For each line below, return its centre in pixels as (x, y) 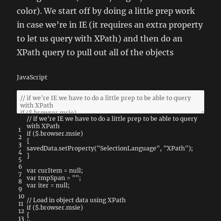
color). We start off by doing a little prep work (106, 11)
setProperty (77, 148)
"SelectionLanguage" (129, 148)
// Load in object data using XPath (76, 200)
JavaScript (32, 77)
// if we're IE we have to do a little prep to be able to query (112, 118)
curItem (50, 170)
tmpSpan (52, 178)
